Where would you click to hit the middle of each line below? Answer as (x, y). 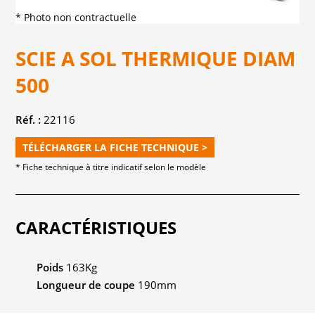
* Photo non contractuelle (76, 17)
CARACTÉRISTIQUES (96, 227)
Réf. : (28, 119)
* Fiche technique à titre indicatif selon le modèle (111, 167)
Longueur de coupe (86, 284)
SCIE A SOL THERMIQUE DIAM (156, 58)
